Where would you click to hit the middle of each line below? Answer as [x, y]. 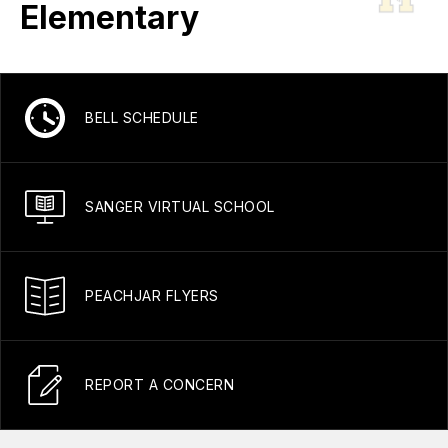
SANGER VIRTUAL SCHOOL [180, 206]
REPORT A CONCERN [159, 384]
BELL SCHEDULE [142, 117]
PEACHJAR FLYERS [152, 295]
